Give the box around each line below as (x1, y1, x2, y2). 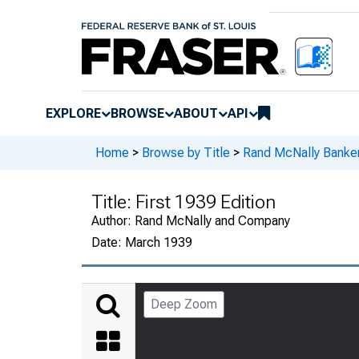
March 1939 (125, 234, 192, 250)
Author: (91, 212, 135, 228)
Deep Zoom (151, 296, 217, 312)
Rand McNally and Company (135, 212, 290, 228)
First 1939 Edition (135, 190, 276, 213)
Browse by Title (142, 145, 230, 161)
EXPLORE (46, 105, 101, 121)
